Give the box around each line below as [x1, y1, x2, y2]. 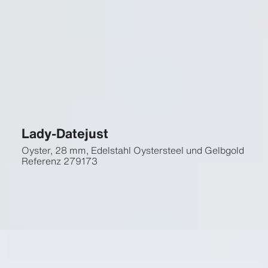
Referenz [21, 154, 61, 168]
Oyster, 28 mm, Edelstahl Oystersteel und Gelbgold [21, 143, 244, 157]
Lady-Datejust [21, 123, 108, 143]
